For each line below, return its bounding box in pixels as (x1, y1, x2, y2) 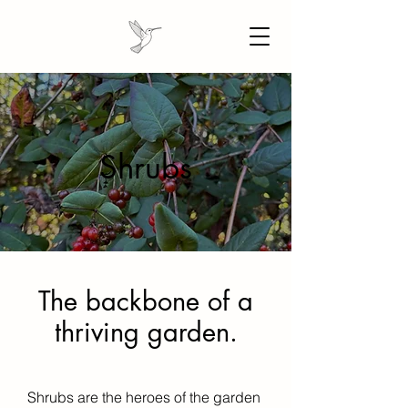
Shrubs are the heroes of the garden (27, 388, 260, 406)
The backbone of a (38, 283, 253, 319)
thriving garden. (54, 314, 238, 350)
